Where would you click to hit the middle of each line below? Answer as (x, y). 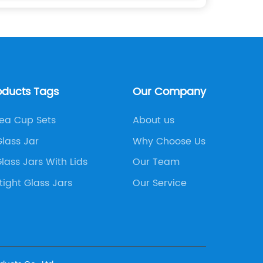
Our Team (156, 162)
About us (153, 120)
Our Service (159, 183)
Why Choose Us (169, 141)
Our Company (169, 92)
